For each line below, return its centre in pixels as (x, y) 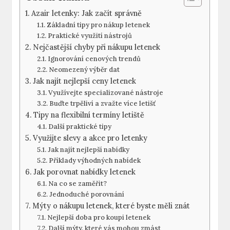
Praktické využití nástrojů (90, 36)
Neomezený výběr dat (84, 70)
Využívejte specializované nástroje (106, 93)
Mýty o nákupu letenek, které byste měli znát (111, 206)
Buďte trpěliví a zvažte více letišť (102, 104)
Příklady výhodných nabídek (94, 161)
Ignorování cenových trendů (94, 59)
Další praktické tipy (80, 127)
